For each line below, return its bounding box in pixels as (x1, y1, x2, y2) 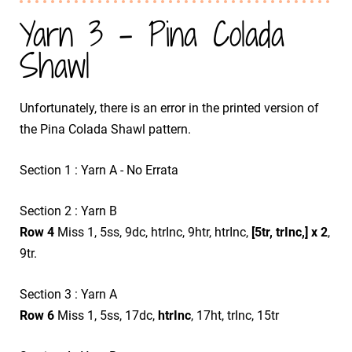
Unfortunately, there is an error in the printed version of (20, 100, 319, 115)
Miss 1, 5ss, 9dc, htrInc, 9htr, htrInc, (54, 224, 251, 240)
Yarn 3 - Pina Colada (20, 10, 284, 57)
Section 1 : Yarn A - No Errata (20, 162, 178, 178)
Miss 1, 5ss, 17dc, (57, 307, 158, 323)
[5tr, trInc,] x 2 (251, 224, 328, 240)
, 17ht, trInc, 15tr (191, 307, 279, 323)
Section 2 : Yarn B (20, 203, 117, 218)
